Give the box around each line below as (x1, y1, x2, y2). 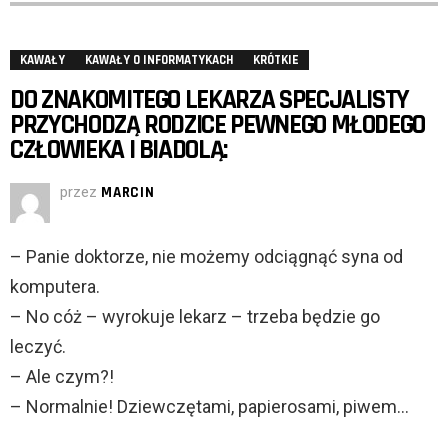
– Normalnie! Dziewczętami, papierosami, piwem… (10, 396, 409, 418)
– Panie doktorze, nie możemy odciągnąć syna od (10, 246, 403, 268)
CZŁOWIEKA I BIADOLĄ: (10, 133, 227, 168)
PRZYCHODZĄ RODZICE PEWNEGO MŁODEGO (10, 108, 426, 143)
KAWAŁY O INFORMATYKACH (85, 52, 233, 69)
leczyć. (10, 336, 66, 358)
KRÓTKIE (253, 52, 299, 69)
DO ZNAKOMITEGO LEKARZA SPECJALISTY (10, 83, 410, 118)
